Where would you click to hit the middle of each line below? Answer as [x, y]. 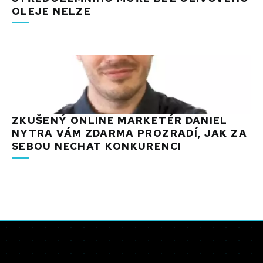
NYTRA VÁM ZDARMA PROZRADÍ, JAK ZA [129, 133]
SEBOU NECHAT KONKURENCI [97, 146]
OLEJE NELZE [51, 11]
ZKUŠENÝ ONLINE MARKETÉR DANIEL [120, 120]
